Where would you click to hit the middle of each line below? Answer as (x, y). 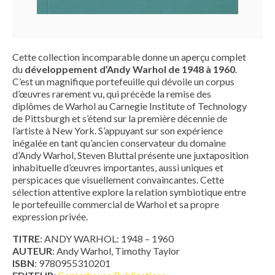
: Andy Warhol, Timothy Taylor (116, 250)
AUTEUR (32, 250)
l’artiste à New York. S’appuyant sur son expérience (118, 130)
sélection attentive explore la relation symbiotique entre (129, 192)
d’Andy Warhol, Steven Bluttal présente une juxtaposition (130, 155)
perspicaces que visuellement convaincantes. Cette (118, 179)
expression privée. (50, 216)
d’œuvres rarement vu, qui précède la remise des (112, 93)
